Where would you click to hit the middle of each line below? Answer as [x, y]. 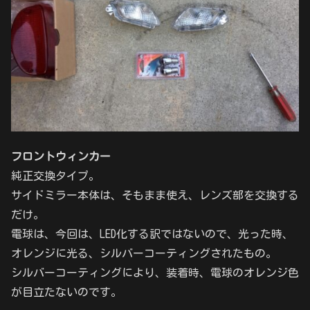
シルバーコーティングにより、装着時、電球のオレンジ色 [155, 273]
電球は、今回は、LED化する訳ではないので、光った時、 [152, 234]
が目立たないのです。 [66, 292]
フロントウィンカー [61, 157]
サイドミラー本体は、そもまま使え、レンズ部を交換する [155, 195]
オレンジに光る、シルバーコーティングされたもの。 [144, 254]
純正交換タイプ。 [55, 176]
